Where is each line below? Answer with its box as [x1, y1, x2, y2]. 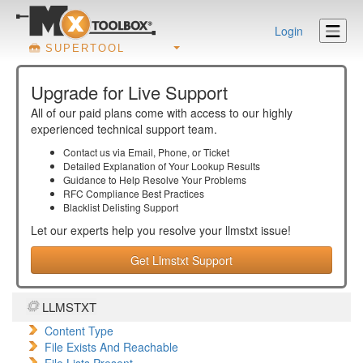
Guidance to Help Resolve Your [63, 173, 204, 186]
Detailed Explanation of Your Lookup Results [63, 159, 260, 173]
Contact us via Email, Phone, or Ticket [63, 145, 229, 159]
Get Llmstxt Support [130, 252, 233, 268]
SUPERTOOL [45, 41, 125, 54]
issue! [258, 222, 291, 238]
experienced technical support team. [31, 121, 217, 137]
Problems [204, 173, 246, 186]
